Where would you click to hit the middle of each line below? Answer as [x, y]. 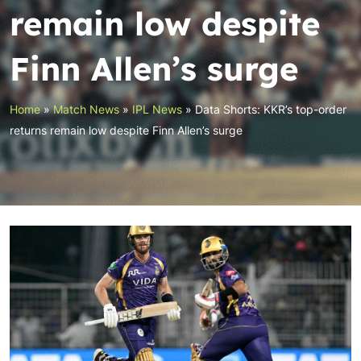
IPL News [157, 109]
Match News [86, 109]
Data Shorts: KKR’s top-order [271, 109]
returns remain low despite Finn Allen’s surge [126, 130]
